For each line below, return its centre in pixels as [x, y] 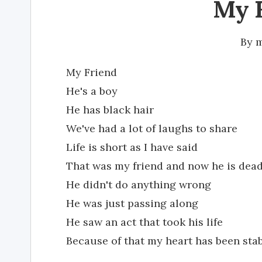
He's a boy [92, 91]
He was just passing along [132, 203]
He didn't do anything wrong [139, 185]
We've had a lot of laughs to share [152, 128]
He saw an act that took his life [144, 222]
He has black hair [110, 110]
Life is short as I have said [132, 147]
